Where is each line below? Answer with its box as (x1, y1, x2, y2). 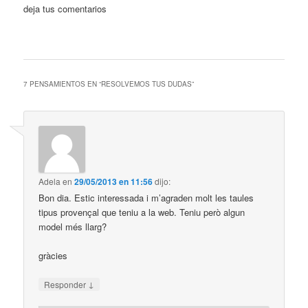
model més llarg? (38, 219, 107, 233)
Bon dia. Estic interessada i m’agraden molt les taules (38, 190, 254, 204)
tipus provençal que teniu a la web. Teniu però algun (38, 205, 245, 219)
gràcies (38, 248, 68, 262)
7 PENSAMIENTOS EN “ (23, 78, 102, 89)
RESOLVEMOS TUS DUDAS (101, 78, 192, 89)
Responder (44, 278, 89, 290)
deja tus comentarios (23, 2, 107, 16)
